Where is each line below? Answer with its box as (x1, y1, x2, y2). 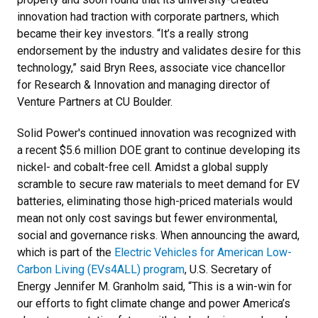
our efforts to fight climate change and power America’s (17, 297, 290, 310)
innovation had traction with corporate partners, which (17, 10, 279, 23)
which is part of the (17, 246, 114, 259)
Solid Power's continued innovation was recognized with (17, 126, 296, 140)
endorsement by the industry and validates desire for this (17, 44, 301, 57)
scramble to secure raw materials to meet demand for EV (17, 177, 300, 191)
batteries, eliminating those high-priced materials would (17, 194, 292, 208)
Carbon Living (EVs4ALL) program (17, 263, 185, 276)
